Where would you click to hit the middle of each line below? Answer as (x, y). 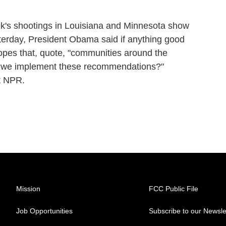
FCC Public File (174, 189)
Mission (28, 189)
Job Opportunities (44, 211)
